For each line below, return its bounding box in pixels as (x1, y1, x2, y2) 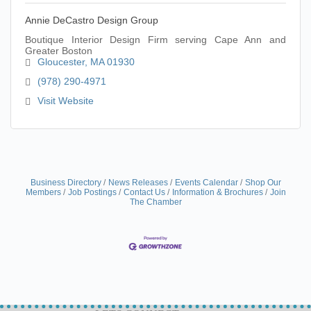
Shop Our (244, 178, 281, 187)
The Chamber (129, 197, 182, 207)
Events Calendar (174, 178, 238, 187)
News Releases (108, 178, 168, 187)
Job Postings (67, 187, 117, 197)
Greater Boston (25, 45, 92, 56)
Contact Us (123, 187, 165, 197)
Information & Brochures (171, 187, 263, 197)
